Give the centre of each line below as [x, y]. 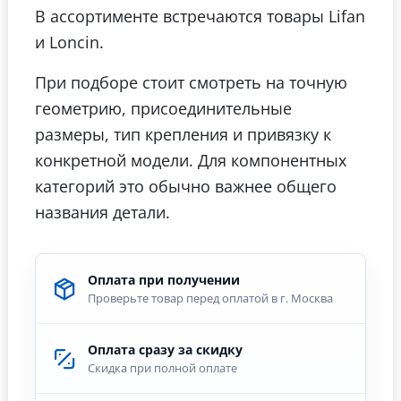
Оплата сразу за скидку [165, 349]
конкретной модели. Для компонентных [191, 160]
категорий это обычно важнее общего [186, 186]
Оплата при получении [164, 279]
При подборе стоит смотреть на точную [191, 82]
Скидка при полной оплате [162, 367]
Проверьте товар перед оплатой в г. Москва [210, 298]
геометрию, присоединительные [163, 108]
